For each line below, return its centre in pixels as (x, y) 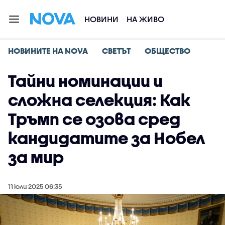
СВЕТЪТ (116, 50)
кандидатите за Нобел (107, 138)
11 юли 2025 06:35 (35, 186)
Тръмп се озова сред (94, 119)
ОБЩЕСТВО (167, 50)
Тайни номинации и (85, 81)
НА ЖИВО (145, 19)
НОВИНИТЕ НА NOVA (48, 50)
